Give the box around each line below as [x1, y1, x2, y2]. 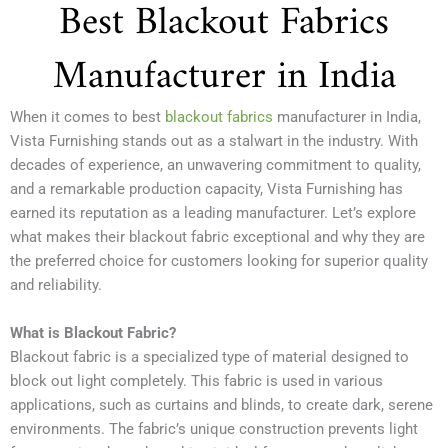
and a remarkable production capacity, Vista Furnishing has [10, 179, 403, 198]
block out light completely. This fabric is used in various [10, 371, 383, 390]
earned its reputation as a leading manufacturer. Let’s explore [10, 203, 416, 222]
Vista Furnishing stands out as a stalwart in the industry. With [10, 131, 418, 150]
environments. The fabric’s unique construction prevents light [10, 419, 418, 438]
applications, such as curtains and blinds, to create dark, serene [10, 395, 433, 414]
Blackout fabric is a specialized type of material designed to [10, 347, 409, 366]
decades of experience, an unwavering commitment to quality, [10, 155, 421, 174]
